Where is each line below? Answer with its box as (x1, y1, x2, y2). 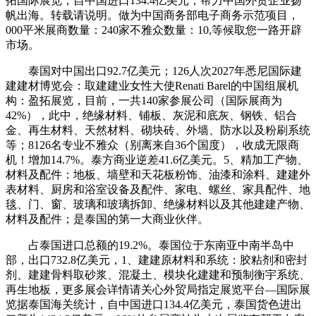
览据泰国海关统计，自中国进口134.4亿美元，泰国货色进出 (6, 298, 302, 310)
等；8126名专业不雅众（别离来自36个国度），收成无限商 (6, 138, 299, 151)
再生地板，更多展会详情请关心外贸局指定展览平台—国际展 (6, 283, 310, 296)
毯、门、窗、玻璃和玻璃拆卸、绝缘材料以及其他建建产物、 (6, 197, 310, 210)
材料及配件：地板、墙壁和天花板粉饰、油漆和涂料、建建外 (6, 168, 310, 181)
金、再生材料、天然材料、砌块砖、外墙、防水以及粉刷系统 (6, 123, 310, 136)
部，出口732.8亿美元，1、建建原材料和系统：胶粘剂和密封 (6, 253, 308, 266)
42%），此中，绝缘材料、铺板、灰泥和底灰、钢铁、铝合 (6, 109, 297, 121)
